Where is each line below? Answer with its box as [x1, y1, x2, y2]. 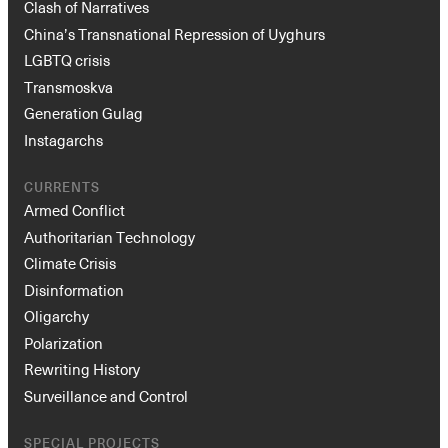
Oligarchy [24, 305, 89, 328]
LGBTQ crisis [24, 49, 110, 72]
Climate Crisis [24, 252, 116, 275]
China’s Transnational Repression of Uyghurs [24, 22, 325, 45]
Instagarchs [24, 128, 103, 151]
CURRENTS [24, 181, 100, 195]
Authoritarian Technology [24, 225, 195, 248]
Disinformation [24, 278, 124, 301]
